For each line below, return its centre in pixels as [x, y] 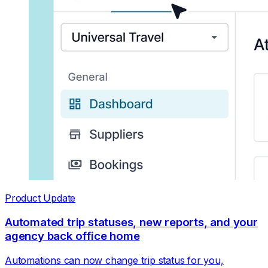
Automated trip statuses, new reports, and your [131, 223]
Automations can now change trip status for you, [114, 260]
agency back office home [72, 236]
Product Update [40, 198]
